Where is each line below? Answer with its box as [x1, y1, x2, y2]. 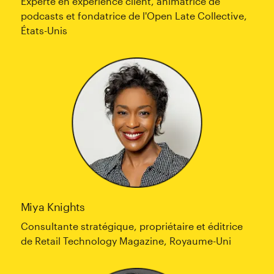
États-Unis [20, 24, 67, 36]
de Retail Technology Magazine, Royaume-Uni [20, 235, 231, 247]
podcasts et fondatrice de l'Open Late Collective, [20, 9, 247, 21]
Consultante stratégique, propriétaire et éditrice [20, 220, 243, 232]
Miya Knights [20, 200, 85, 214]
